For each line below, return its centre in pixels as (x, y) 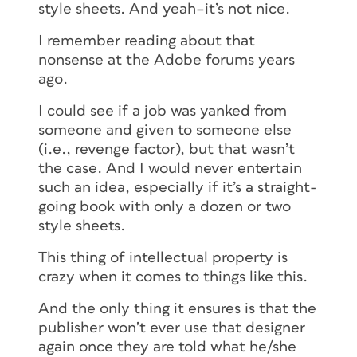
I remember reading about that (147, 41)
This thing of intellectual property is (163, 257)
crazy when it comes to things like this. (173, 277)
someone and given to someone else (165, 130)
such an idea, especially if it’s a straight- (177, 187)
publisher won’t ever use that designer (172, 328)
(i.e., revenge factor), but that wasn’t (167, 149)
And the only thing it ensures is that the (177, 308)
